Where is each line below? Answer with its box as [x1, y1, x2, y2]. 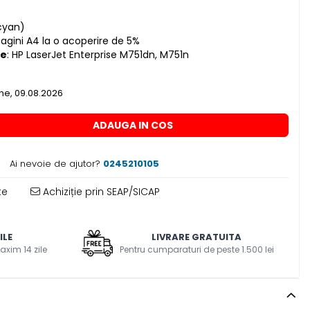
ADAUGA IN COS [92, 118, 173, 133]
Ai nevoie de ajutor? [9, 157, 100, 171]
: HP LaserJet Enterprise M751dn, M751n [6, 48, 189, 62]
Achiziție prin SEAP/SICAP [39, 185, 160, 199]
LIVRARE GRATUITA [152, 230, 242, 244]
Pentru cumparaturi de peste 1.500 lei [119, 244, 274, 256]
